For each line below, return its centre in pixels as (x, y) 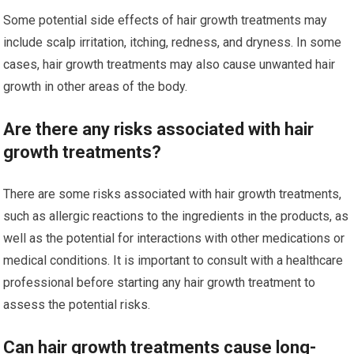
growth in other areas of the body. (96, 87)
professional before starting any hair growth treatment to (160, 283)
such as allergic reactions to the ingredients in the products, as (176, 217)
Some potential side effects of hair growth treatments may (166, 21)
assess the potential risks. (77, 305)
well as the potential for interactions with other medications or (174, 239)
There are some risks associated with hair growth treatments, (173, 194)
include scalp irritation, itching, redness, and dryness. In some (173, 43)
